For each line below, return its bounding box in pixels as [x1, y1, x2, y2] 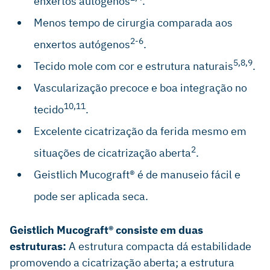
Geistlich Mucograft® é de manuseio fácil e [34, 168, 240, 181]
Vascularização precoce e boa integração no [34, 81, 247, 95]
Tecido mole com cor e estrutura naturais [34, 59, 233, 73]
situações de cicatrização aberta [34, 146, 191, 160]
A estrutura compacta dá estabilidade [66, 239, 251, 253]
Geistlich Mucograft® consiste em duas [10, 223, 203, 237]
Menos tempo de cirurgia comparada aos [34, 16, 233, 30]
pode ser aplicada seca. [34, 189, 148, 203]
